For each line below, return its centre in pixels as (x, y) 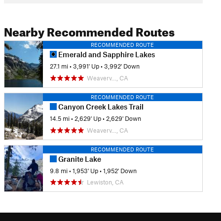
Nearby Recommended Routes (89, 30)
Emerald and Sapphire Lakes (106, 54)
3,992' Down (122, 66)
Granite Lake (79, 159)
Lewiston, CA (105, 182)
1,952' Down (120, 170)
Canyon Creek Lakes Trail (100, 106)
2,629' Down (123, 119)
